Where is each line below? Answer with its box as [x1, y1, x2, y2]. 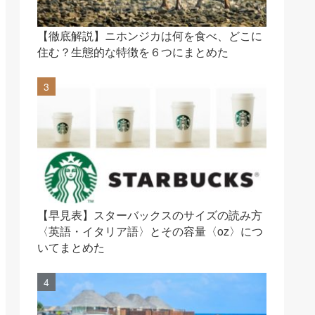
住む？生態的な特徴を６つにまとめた [37, 44, 229, 60]
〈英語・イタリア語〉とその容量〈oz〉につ [37, 223, 263, 240]
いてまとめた [37, 239, 105, 256]
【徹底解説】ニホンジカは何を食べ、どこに [37, 27, 262, 44]
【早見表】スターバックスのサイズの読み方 [37, 207, 262, 224]
